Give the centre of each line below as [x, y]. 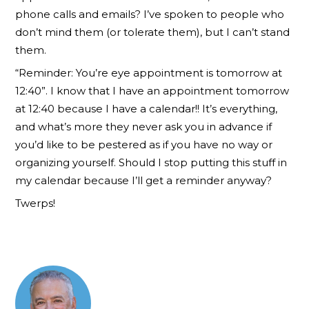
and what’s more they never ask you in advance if [144, 127]
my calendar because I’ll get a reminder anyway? [144, 181]
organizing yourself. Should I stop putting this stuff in [151, 163]
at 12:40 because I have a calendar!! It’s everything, [147, 109]
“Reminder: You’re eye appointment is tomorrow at [149, 73]
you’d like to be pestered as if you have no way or [144, 145]
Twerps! [36, 203]
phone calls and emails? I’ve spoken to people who [150, 14]
